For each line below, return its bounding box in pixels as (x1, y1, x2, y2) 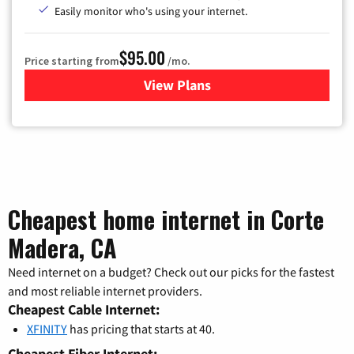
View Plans (143, 76, 211, 95)
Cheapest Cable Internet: (8, 300, 160, 319)
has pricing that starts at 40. (67, 321, 215, 337)
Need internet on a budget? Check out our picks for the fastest (8, 264, 334, 281)
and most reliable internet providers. (8, 283, 202, 299)
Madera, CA (8, 230, 117, 266)
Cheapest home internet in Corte (8, 201, 324, 238)
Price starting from (24, 54, 119, 69)
